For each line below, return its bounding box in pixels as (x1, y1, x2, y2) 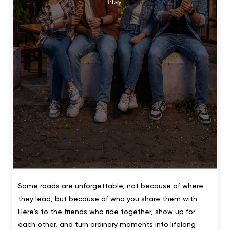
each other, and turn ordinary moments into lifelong (18, 220, 196, 229)
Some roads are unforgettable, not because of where (18, 182, 203, 190)
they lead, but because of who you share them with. (18, 195, 199, 203)
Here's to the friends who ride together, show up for (18, 207, 195, 216)
